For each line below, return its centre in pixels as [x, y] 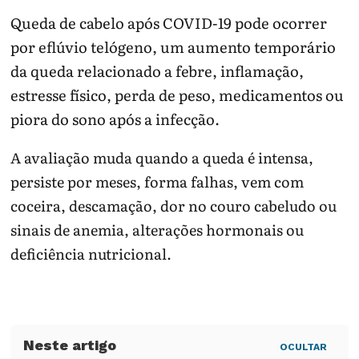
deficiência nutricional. [91, 254]
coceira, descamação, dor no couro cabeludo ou [174, 206]
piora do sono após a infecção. [115, 119]
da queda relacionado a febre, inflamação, [157, 71]
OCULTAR [303, 347]
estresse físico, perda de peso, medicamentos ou [177, 95]
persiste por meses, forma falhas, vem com [157, 182]
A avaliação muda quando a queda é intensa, [162, 158]
